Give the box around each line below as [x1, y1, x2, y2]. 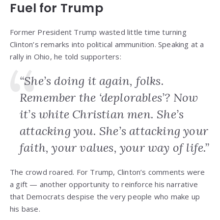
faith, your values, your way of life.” [20, 140, 210, 156]
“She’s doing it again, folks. [20, 73, 164, 89]
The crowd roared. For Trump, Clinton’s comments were [10, 167, 205, 177]
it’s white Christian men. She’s [20, 107, 184, 122]
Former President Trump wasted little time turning [10, 27, 187, 37]
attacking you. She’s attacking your [20, 123, 209, 139]
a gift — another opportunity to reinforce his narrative [10, 179, 198, 190]
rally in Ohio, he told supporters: [10, 52, 121, 62]
